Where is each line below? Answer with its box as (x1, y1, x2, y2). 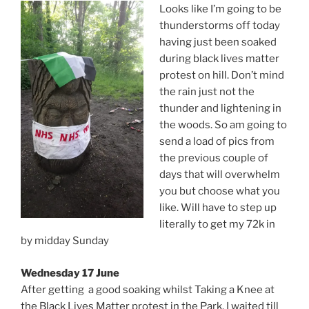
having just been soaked (159, 36, 277, 49)
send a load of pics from (159, 135, 275, 148)
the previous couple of (159, 152, 268, 165)
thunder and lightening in (159, 102, 281, 115)
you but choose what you (159, 185, 280, 198)
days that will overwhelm (159, 168, 280, 181)
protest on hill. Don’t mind (159, 69, 284, 82)
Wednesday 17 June (21, 266, 119, 279)
